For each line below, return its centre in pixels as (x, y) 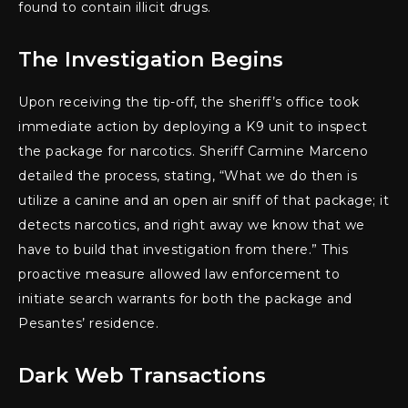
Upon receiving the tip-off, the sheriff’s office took (189, 102)
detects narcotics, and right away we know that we (192, 224)
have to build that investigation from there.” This (183, 249)
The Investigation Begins (151, 59)
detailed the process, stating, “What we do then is (188, 175)
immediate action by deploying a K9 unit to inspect (193, 126)
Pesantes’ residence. (88, 323)
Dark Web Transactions (143, 375)
